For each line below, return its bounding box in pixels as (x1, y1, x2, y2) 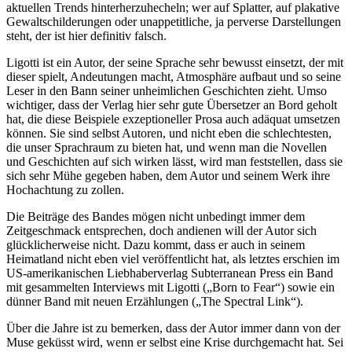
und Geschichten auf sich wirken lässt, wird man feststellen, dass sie (6, 155, 343, 169)
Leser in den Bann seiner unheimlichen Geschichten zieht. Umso (6, 84, 327, 98)
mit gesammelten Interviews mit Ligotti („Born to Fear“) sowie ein (6, 280, 335, 295)
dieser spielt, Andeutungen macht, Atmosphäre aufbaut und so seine (6, 70, 341, 84)
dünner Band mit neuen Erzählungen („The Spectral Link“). (6, 295, 303, 309)
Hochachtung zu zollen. (6, 183, 124, 197)
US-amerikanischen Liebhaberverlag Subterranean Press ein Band (6, 266, 333, 280)
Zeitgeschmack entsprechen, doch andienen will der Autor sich (6, 224, 317, 238)
